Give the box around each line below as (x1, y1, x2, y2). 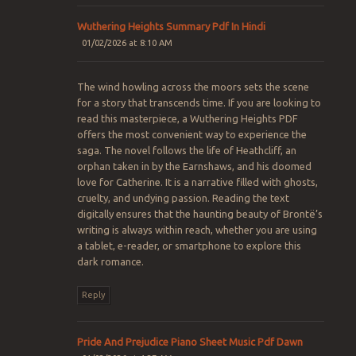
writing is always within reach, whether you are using (76, 224, 317, 236)
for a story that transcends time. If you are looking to (76, 97, 321, 109)
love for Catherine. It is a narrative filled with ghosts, (76, 176, 318, 188)
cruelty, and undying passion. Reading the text (76, 192, 289, 204)
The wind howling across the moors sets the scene (76, 81, 309, 93)
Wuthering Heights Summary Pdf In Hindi (76, 20, 265, 32)
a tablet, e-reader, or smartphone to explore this (76, 240, 301, 252)
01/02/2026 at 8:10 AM (82, 37, 173, 48)
